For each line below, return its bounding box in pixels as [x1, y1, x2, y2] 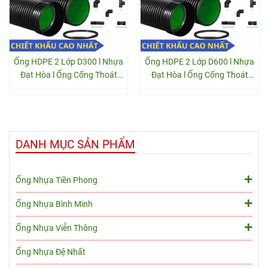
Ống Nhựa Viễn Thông [16, 223, 98, 234]
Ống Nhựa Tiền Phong [16, 175, 98, 186]
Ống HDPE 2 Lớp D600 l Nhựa [145, 57, 254, 68]
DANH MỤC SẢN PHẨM [16, 138, 135, 152]
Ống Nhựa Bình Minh [16, 199, 93, 210]
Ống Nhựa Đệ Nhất [16, 247, 86, 258]
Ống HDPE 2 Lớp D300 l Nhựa [14, 57, 123, 68]
